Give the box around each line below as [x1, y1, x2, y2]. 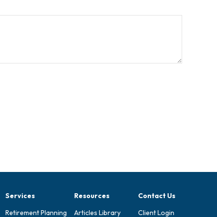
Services [5, 191, 35, 201]
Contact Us [138, 191, 175, 201]
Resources [74, 191, 109, 201]
